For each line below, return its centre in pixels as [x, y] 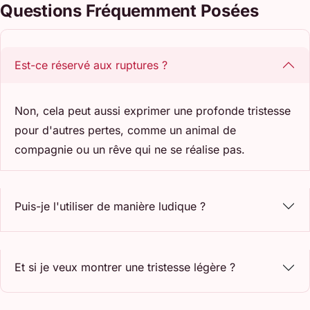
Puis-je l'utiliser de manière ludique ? [110, 206]
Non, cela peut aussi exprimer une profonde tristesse [153, 110]
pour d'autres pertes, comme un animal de [125, 130]
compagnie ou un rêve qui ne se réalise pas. [130, 149]
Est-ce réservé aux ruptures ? [91, 65]
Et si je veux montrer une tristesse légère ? [125, 267]
